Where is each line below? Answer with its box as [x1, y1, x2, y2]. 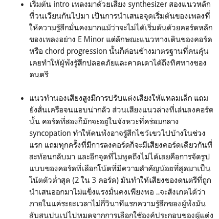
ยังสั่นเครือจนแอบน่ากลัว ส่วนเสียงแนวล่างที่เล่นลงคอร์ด [29, 104, 214, 114]
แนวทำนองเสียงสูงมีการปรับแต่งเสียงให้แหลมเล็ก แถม [29, 92, 208, 103]
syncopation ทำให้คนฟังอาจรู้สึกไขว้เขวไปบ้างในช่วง [29, 128, 206, 138]
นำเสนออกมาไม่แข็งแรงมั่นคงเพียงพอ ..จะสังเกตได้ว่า [29, 186, 205, 197]
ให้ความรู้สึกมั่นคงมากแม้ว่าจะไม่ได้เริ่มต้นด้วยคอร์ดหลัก [29, 22, 213, 32]
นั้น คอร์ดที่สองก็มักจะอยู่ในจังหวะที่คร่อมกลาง [29, 116, 179, 126]
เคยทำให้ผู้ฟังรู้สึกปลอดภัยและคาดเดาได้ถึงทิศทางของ [29, 57, 207, 67]
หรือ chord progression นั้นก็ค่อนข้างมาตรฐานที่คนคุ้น [29, 45, 209, 56]
